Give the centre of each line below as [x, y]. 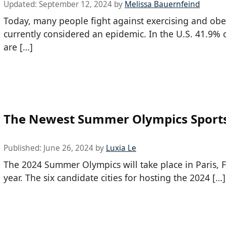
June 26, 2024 [68, 148]
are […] [18, 47]
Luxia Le [121, 148]
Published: [23, 148]
